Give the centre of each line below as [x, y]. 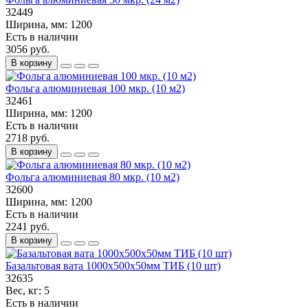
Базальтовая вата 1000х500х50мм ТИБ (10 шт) [113, 265]
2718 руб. [27, 137]
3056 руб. [27, 49]
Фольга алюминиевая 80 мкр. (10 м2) [92, 177]
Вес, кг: [25, 290]
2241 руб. [27, 226]
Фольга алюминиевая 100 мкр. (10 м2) [95, 88]
